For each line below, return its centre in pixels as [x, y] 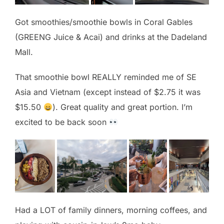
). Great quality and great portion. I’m [123, 107]
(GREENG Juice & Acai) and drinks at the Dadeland [111, 37]
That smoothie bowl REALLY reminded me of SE [106, 77]
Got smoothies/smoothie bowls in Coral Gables [104, 22]
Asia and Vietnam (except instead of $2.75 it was [108, 92]
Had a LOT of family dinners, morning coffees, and [111, 210]
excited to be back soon [62, 122]
